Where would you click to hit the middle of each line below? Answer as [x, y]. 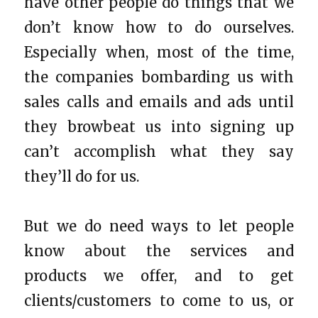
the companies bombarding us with [159, 77]
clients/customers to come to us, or [159, 300]
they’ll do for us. [82, 176]
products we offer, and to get [159, 275]
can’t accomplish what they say [159, 151]
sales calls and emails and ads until [159, 102]
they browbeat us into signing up [159, 126]
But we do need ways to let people [159, 226]
